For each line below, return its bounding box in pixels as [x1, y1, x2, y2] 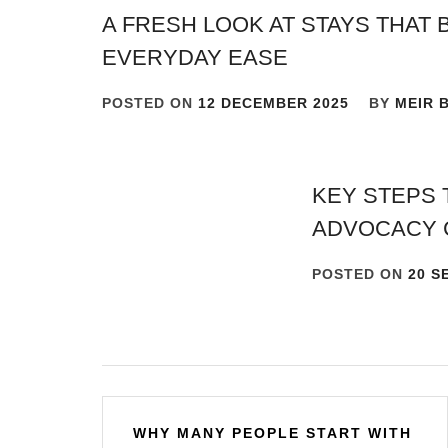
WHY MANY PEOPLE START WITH [133, 425, 412, 442]
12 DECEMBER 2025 [198, 95, 349, 112]
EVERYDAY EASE [102, 45, 288, 71]
